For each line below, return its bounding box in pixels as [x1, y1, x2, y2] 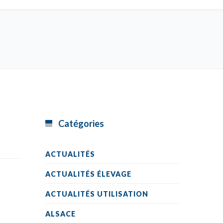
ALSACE [45, 210, 76, 218]
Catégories [58, 118, 104, 129]
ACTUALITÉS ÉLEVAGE [45, 170, 131, 178]
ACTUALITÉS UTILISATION [45, 190, 148, 198]
